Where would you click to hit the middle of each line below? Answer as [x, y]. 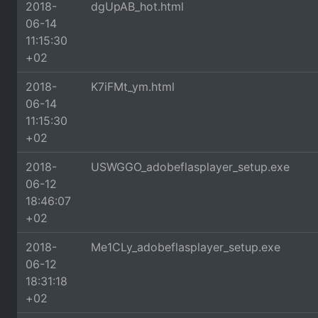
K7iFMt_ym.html [133, 87]
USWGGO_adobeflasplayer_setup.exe [190, 167]
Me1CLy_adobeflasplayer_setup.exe [186, 247]
